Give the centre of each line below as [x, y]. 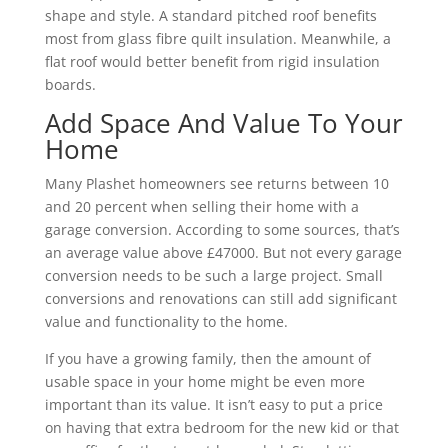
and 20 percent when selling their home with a [201, 206]
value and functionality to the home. [166, 321]
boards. [70, 84]
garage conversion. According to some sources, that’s [222, 229]
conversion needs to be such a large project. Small [213, 275]
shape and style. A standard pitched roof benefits [210, 15]
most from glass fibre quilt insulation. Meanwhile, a [217, 38]
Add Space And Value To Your [223, 123]
